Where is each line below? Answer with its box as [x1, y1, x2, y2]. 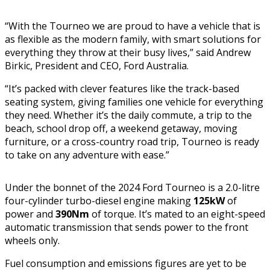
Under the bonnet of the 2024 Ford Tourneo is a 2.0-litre [5, 181, 260, 195]
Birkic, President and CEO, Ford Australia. [5, 59, 189, 73]
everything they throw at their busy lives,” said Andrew [5, 46, 251, 60]
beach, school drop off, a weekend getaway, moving [5, 122, 237, 136]
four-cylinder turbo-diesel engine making [5, 194, 193, 208]
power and [5, 207, 55, 221]
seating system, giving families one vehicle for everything [5, 95, 263, 109]
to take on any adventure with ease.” [5, 148, 169, 162]
